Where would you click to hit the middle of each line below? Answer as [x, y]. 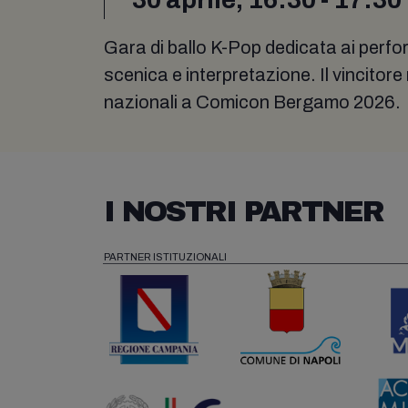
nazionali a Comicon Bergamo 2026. [252, 102]
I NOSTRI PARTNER [244, 211]
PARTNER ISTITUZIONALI [165, 256]
